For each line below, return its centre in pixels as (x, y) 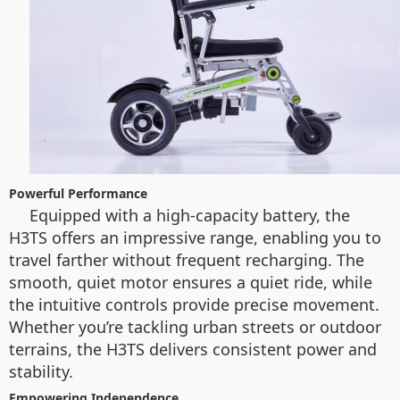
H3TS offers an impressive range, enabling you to (195, 238)
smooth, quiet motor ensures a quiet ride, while (191, 283)
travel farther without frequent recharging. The (187, 260)
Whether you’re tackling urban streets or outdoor (195, 327)
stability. (41, 372)
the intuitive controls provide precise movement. (194, 305)
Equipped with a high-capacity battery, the (190, 216)
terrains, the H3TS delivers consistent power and (193, 350)
